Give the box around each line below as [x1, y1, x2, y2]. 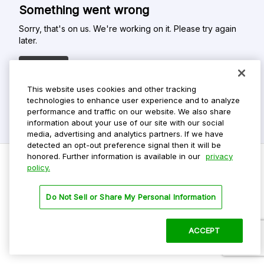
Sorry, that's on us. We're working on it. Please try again [19, 24, 236, 34]
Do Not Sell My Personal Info [9, 189, 108, 198]
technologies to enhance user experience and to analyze [27, 95, 240, 105]
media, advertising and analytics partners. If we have [27, 129, 223, 138]
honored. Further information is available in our [27, 151, 203, 161]
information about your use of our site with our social [27, 118, 224, 127]
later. [19, 35, 37, 46]
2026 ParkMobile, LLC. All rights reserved [18, 242, 160, 252]
